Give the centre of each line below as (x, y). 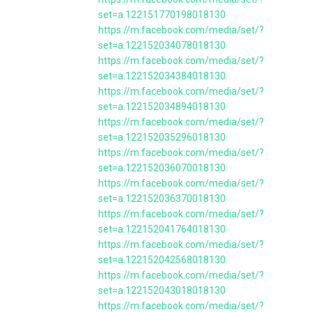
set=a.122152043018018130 (162, 290)
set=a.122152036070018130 (162, 168)
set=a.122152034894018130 (162, 107)
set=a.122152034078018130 (162, 45)
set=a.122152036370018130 (162, 198)
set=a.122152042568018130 (162, 260)
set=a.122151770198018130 (162, 15)
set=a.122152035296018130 (162, 137)
